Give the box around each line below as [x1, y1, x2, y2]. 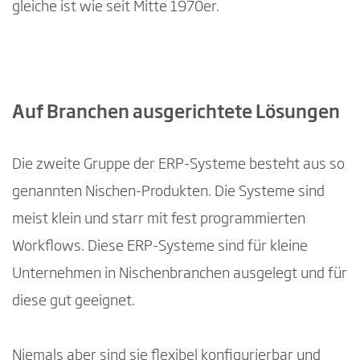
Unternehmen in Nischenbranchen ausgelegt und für [12, 266, 347, 281]
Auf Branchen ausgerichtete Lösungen [12, 104, 340, 122]
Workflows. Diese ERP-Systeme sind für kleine [12, 239, 308, 254]
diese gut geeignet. [12, 293, 135, 309]
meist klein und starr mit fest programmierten [12, 211, 305, 227]
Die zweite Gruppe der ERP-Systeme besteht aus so [12, 157, 345, 172]
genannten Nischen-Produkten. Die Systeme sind [12, 184, 325, 199]
